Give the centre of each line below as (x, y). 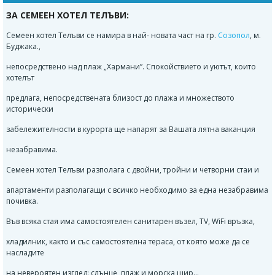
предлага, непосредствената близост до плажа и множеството (120, 98)
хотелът (20, 77)
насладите (25, 252)
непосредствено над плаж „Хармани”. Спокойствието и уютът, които (131, 66)
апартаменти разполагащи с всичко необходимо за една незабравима (137, 190)
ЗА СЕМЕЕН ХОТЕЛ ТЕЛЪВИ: (68, 15)
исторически (30, 109)
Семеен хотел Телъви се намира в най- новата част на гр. (112, 35)
